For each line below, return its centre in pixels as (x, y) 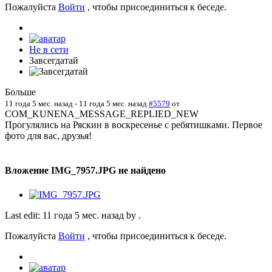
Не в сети (49, 50)
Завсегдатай (54, 61)
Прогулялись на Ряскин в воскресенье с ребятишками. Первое (134, 125)
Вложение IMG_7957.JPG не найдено (85, 171)
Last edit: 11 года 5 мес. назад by (72, 215)
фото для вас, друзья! (48, 136)
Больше (20, 92)
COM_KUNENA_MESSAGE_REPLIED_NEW (102, 114)
